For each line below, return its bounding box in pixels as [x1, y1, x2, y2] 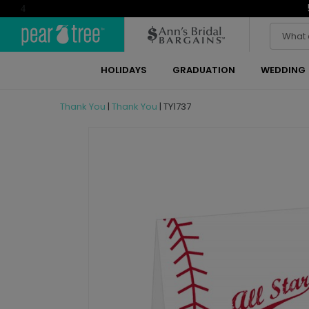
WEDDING [260, 63, 306, 77]
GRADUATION [172, 63, 235, 77]
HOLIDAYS [100, 63, 147, 77]
